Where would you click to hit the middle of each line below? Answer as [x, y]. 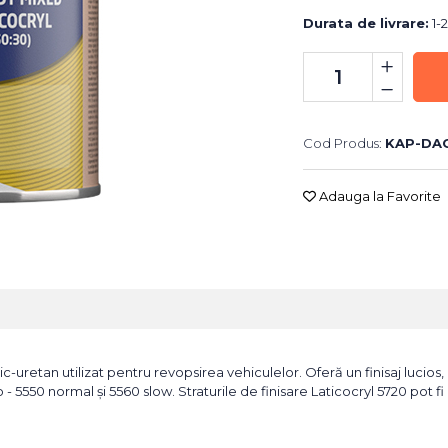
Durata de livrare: [365, 23]
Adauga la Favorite [378, 196]
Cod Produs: [342, 143]
